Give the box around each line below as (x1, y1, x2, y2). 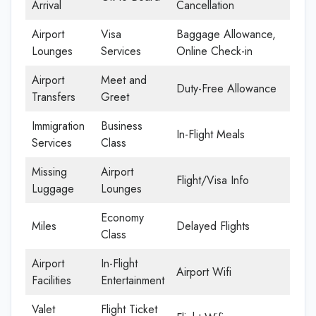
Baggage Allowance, (176, 25, 276, 42)
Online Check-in (176, 42, 253, 59)
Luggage (32, 180, 74, 197)
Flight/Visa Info (176, 171, 249, 188)
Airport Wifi (176, 263, 231, 280)
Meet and (101, 71, 147, 88)
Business (101, 117, 142, 134)
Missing (32, 163, 67, 180)
